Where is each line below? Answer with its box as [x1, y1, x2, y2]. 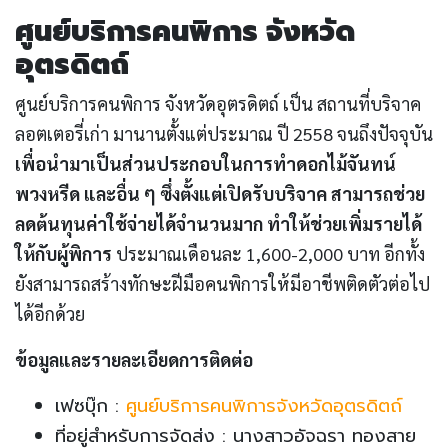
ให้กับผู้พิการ [15, 242, 112, 266]
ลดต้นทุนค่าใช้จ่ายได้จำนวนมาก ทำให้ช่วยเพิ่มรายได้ [15, 212, 422, 236]
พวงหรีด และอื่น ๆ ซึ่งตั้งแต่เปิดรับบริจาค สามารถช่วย [15, 182, 425, 206]
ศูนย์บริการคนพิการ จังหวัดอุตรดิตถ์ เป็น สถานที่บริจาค [15, 92, 421, 116]
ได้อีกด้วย [15, 302, 85, 326]
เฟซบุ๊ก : [55, 392, 126, 421]
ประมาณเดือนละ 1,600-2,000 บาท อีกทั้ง [112, 242, 425, 266]
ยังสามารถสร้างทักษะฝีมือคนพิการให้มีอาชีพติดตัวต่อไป [15, 272, 430, 296]
